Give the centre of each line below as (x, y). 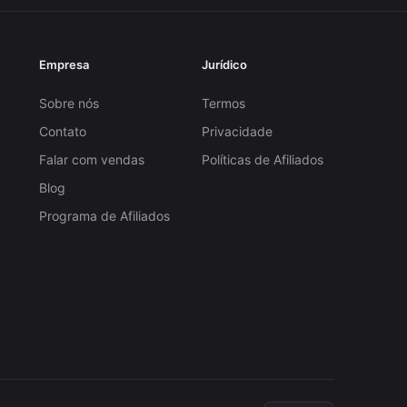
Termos (223, 103)
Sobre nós (69, 103)
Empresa (65, 64)
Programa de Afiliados (105, 215)
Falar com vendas (92, 159)
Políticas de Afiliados (262, 159)
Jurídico (224, 64)
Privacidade (237, 131)
